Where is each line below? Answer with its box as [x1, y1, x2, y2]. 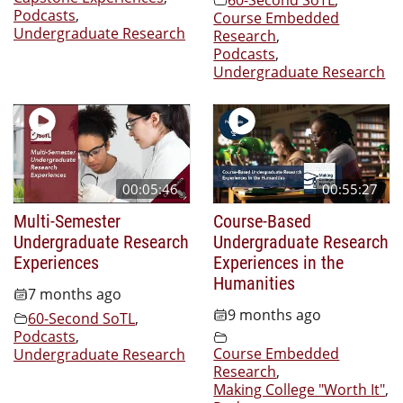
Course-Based [213, 208, 312, 232]
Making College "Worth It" [213, 380, 386, 400]
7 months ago [28, 284, 121, 305]
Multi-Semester [13, 208, 121, 232]
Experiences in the [213, 249, 345, 273]
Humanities [213, 270, 296, 294]
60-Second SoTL [28, 309, 135, 329]
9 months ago [228, 305, 322, 326]
